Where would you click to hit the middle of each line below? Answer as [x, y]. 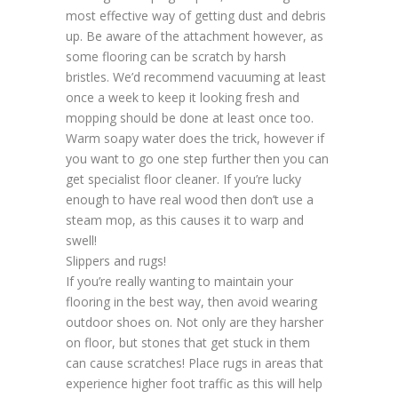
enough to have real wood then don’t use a [190, 200]
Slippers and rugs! [116, 261]
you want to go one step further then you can [197, 159]
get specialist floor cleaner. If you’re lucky [183, 179]
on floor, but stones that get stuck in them [188, 343]
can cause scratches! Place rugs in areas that [195, 363]
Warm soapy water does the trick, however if [195, 139]
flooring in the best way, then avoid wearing [191, 302]
